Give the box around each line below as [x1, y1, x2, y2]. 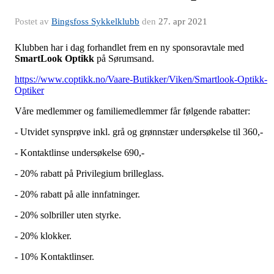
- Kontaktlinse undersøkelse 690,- [15, 147, 144, 158]
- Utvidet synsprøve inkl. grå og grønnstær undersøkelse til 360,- [15, 126, 265, 137]
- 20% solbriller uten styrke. [15, 209, 121, 220]
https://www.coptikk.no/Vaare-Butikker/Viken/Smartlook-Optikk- [15, 73, 267, 84]
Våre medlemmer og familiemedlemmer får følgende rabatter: [15, 105, 250, 116]
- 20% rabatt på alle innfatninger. [15, 188, 140, 199]
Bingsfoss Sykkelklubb [51, 16, 139, 26]
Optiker [15, 84, 44, 95]
